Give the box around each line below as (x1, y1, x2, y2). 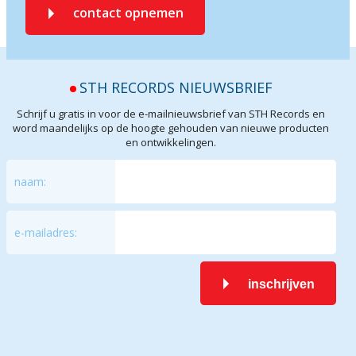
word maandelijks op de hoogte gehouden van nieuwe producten (13, 121, 330, 135)
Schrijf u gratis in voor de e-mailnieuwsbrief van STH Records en (17, 106, 326, 121)
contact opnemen (73, 4, 184, 21)
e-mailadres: (14, 225, 78, 240)
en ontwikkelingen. (126, 135, 217, 149)
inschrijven (247, 277, 315, 291)
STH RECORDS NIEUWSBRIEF (79, 78, 273, 97)
